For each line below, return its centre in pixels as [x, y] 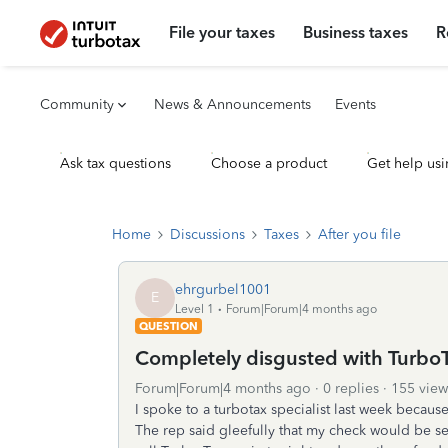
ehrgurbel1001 [223, 289]
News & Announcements [232, 104]
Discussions [207, 234]
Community [77, 104]
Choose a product [269, 163]
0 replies [351, 388]
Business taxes [356, 32]
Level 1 [194, 308]
